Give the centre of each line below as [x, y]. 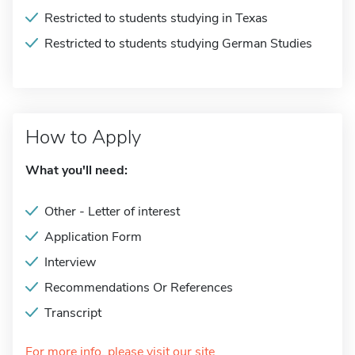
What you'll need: [76, 170]
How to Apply [83, 137]
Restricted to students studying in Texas [156, 18]
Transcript [73, 313]
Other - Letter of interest [112, 212]
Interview [70, 262]
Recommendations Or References [139, 288]
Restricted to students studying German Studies [178, 44]
